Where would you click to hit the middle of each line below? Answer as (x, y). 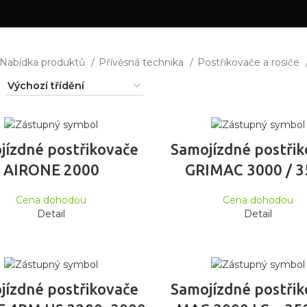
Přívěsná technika (142, 62)
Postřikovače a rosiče (249, 62)
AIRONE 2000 (51, 170)
